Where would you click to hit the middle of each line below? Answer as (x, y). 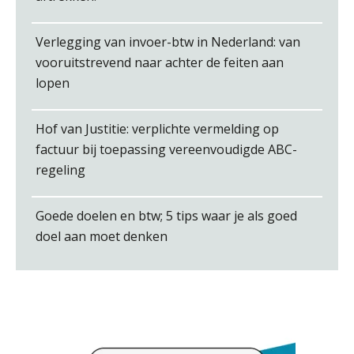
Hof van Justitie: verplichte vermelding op (157, 128)
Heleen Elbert (184, 232)
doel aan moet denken (102, 236)
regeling (60, 169)
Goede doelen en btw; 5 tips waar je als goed (166, 215)
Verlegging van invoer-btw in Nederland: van (168, 41)
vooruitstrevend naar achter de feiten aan (160, 62)
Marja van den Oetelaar (213, 105)
